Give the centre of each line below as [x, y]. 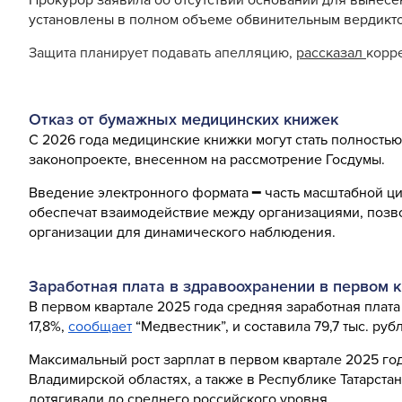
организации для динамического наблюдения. [184, 232]
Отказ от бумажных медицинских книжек [184, 119]
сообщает [100, 326]
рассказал [331, 52]
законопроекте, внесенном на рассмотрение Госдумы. [212, 159]
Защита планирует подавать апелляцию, [162, 52]
